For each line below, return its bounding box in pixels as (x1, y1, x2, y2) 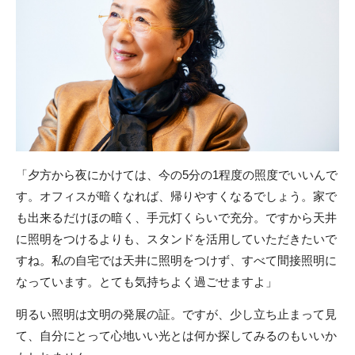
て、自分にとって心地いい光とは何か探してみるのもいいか (16, 329, 337, 343)
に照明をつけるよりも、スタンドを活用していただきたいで (16, 232, 337, 246)
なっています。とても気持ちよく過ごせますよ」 (16, 275, 277, 289)
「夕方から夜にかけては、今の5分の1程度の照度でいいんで (16, 168, 338, 182)
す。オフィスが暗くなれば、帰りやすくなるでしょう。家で (16, 189, 337, 204)
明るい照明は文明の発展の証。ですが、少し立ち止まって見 (16, 307, 337, 322)
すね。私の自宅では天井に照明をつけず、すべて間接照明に (16, 254, 337, 268)
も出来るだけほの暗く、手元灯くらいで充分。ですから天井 (16, 211, 337, 225)
